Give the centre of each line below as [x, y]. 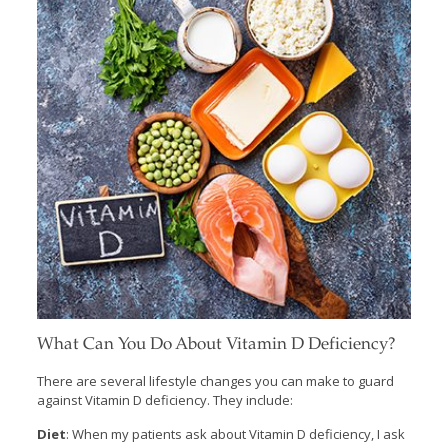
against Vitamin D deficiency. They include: [164, 399]
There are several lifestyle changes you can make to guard [215, 380]
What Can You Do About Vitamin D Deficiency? [216, 345]
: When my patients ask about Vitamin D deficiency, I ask [235, 433]
